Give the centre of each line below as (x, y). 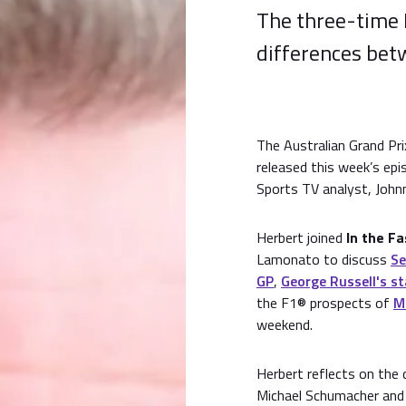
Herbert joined (301, 237)
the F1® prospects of (325, 303)
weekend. (285, 324)
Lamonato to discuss (324, 259)
